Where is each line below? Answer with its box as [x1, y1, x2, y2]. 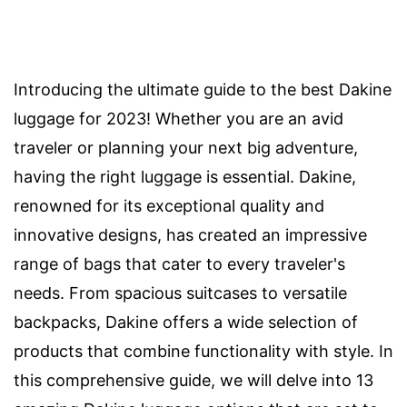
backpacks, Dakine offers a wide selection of [14, 313, 358, 332]
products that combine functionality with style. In [14, 342, 393, 361]
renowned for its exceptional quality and [14, 196, 324, 215]
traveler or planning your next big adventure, [14, 138, 358, 157]
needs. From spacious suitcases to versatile [14, 283, 347, 303]
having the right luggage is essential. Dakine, [14, 167, 356, 186]
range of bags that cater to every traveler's [14, 254, 345, 273]
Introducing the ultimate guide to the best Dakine [14, 80, 392, 99]
